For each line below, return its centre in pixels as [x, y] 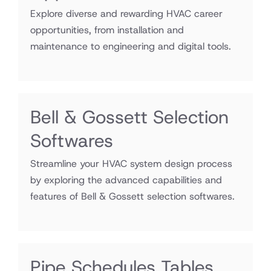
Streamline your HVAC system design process [131, 164]
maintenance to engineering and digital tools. [131, 46]
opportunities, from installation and [107, 30]
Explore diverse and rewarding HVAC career [126, 14]
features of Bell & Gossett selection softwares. [132, 196]
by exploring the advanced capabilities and [126, 180]
